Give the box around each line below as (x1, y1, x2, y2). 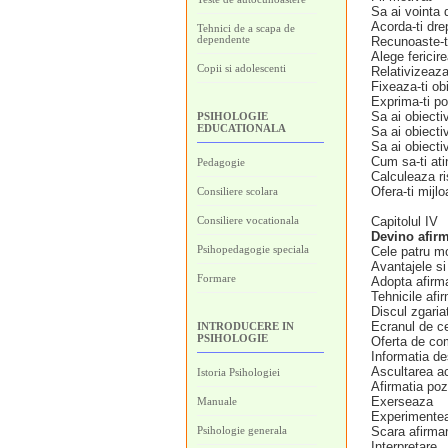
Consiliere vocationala (197, 214, 299, 226)
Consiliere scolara (197, 185, 278, 197)
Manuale (197, 395, 237, 407)
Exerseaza (371, 394, 433, 409)
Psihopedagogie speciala (197, 243, 309, 255)
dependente (197, 33, 250, 45)
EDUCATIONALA (197, 122, 286, 134)
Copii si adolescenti (197, 62, 286, 74)
